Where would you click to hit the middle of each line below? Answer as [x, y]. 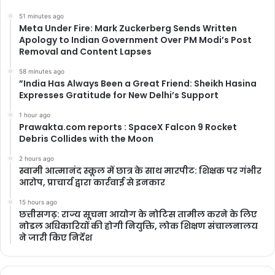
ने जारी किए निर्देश [56, 238]
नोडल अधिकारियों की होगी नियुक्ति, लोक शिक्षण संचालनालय [138, 226]
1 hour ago [35, 115]
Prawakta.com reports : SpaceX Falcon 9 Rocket [128, 127]
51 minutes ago [41, 16]
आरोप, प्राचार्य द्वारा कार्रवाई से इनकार [92, 183]
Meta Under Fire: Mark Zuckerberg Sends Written [128, 29]
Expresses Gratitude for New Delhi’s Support [119, 95]
